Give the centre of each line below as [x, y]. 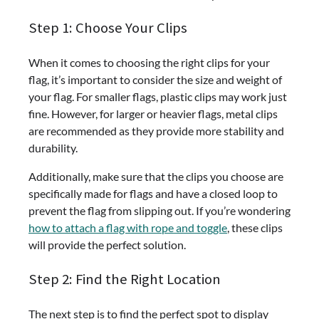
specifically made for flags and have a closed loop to [153, 194]
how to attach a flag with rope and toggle [128, 228]
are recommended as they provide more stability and [156, 131]
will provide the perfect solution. [107, 245]
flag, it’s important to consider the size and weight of [155, 80]
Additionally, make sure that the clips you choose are [156, 177]
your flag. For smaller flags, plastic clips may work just [158, 97]
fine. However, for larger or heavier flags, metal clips [153, 114]
